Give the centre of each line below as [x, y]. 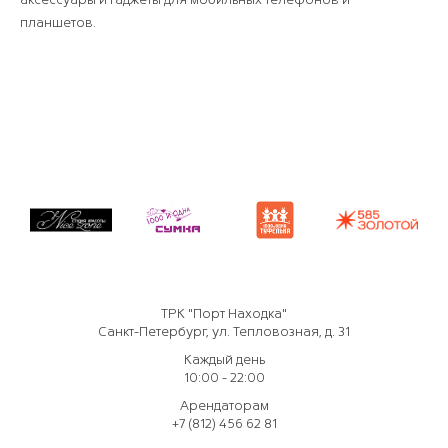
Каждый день [224, 359]
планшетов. [58, 22]
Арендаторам [224, 405]
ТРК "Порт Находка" [224, 313]
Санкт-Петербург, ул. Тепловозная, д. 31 [224, 331]
